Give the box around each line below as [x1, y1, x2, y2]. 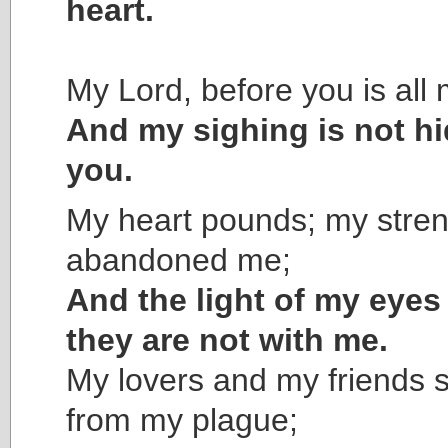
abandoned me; [66, 241, 291, 278]
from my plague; [66, 401, 298, 438]
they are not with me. [66, 321, 388, 358]
